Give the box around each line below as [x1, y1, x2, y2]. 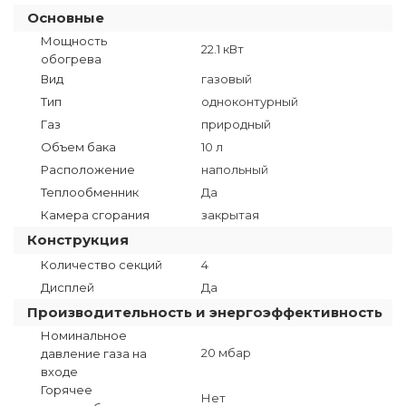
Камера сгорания [41, 208, 150, 222]
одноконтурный [201, 94, 298, 109]
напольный [201, 162, 268, 177]
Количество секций [41, 257, 162, 272]
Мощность [41, 34, 107, 48]
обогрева [41, 52, 101, 66]
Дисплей [41, 280, 94, 295]
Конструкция [27, 231, 129, 248]
